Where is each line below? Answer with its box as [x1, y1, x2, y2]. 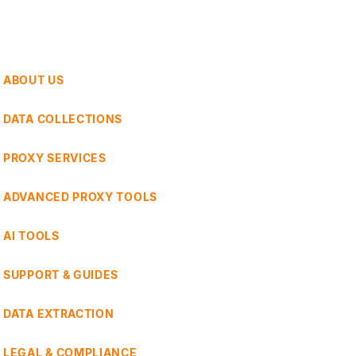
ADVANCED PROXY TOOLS [3, 190, 157, 204]
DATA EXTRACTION [3, 307, 114, 321]
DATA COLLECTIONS [3, 112, 123, 126]
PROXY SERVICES [3, 151, 106, 165]
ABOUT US [3, 73, 64, 87]
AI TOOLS [3, 229, 60, 243]
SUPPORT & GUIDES [3, 268, 119, 282]
